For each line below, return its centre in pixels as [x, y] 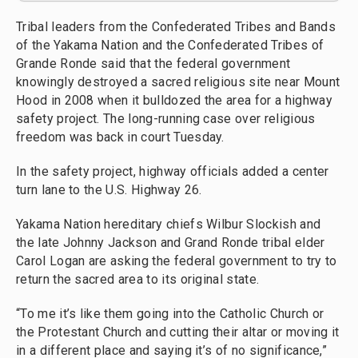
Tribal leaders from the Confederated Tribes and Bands [176, 27]
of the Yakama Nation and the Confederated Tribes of [170, 45]
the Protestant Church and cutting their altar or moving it [178, 332]
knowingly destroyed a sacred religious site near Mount [178, 82]
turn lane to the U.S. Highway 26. [109, 190]
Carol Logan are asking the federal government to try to [177, 261]
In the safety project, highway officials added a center [173, 171]
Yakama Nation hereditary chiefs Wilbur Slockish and [169, 224]
